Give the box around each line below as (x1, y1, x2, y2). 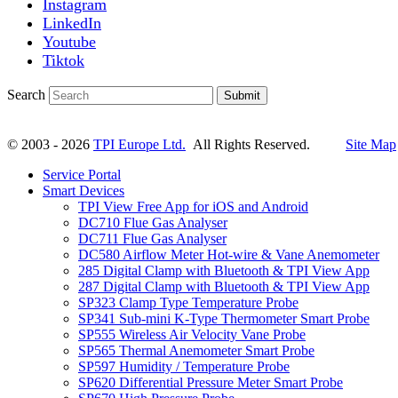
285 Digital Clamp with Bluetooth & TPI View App (78, 263, 370, 279)
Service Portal (43, 167, 121, 183)
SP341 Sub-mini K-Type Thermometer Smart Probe (78, 311, 370, 327)
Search (7, 87, 45, 103)
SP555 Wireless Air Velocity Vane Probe (78, 327, 306, 343)
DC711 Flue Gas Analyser (78, 231, 227, 247)
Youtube (43, 33, 96, 52)
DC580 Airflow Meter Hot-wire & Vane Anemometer (78, 247, 379, 263)
